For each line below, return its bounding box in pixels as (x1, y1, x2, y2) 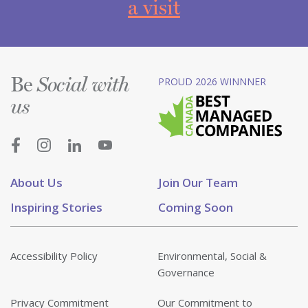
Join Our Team (158, 175, 238, 191)
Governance (157, 265, 214, 280)
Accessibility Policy (10, 249, 98, 263)
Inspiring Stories (10, 199, 102, 216)
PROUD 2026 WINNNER (158, 75, 266, 89)
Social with (36, 76, 130, 97)
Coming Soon (158, 199, 233, 216)
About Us (10, 175, 63, 191)
